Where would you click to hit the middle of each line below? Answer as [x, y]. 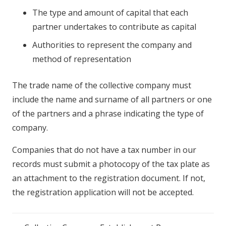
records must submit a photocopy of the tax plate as [111, 164]
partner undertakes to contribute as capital [114, 27]
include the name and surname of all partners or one [112, 100]
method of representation [82, 59]
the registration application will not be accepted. [103, 192]
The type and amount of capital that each [110, 13]
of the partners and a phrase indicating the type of [108, 114]
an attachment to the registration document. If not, [109, 178]
